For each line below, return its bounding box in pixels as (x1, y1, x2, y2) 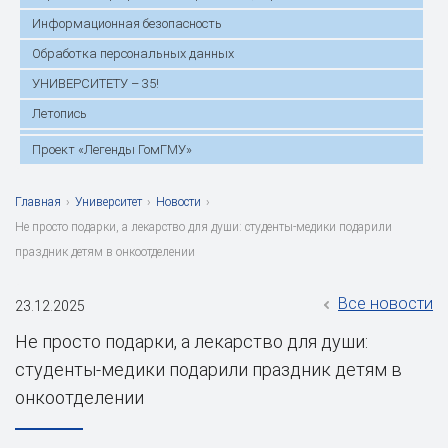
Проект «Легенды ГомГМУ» (32, 141, 192, 157)
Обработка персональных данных (32, 45, 234, 61)
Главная (15, 194, 61, 209)
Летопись (32, 105, 87, 121)
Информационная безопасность (32, 15, 222, 31)
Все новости (338, 293, 433, 313)
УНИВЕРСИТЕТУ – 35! (32, 75, 159, 91)
